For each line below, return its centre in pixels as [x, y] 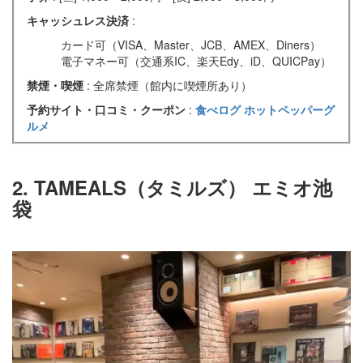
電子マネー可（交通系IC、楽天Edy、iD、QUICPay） [196, 60]
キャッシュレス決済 [79, 20]
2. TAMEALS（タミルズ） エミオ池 [172, 187]
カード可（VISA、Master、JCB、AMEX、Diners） [191, 44]
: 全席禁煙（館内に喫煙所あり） [169, 85]
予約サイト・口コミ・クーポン [108, 109]
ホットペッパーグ [289, 109]
